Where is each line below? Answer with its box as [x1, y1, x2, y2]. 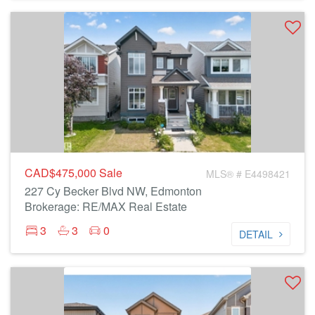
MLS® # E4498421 [206, 167, 290, 181]
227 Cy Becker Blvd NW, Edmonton [25, 183, 202, 199]
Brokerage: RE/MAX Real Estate [25, 198, 187, 214]
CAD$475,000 [25, 165, 99, 181]
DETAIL [239, 227, 273, 241]
